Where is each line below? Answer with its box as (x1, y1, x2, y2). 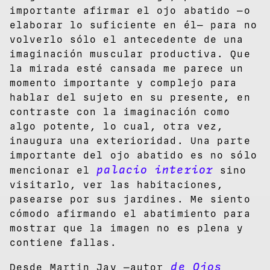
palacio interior (96, 163, 213, 177)
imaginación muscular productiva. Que (10, 48, 251, 60)
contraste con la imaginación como (10, 105, 231, 118)
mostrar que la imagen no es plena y (10, 222, 244, 234)
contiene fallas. (10, 236, 117, 248)
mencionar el (10, 164, 97, 176)
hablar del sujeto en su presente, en (10, 91, 251, 103)
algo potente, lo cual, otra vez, (10, 120, 224, 132)
